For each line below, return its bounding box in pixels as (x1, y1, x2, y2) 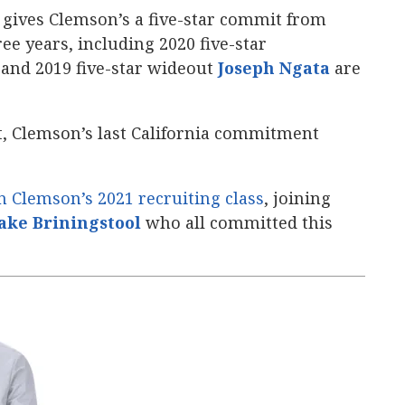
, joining (264, 187, 331, 209)
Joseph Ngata (218, 57, 330, 79)
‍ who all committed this (141, 212, 333, 233)
